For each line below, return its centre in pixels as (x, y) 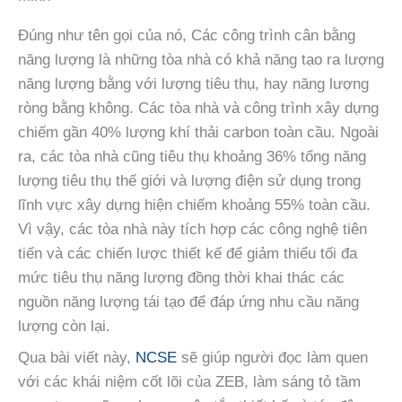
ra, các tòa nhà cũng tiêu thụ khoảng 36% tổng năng (192, 156)
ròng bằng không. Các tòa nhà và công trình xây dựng (198, 108)
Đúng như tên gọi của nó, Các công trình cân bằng (187, 35)
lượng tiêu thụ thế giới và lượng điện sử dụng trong (189, 180)
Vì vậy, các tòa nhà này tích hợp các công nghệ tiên (192, 229)
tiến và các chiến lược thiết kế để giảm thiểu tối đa (188, 253)
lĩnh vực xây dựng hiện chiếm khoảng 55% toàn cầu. (194, 205)
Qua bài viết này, (77, 358)
